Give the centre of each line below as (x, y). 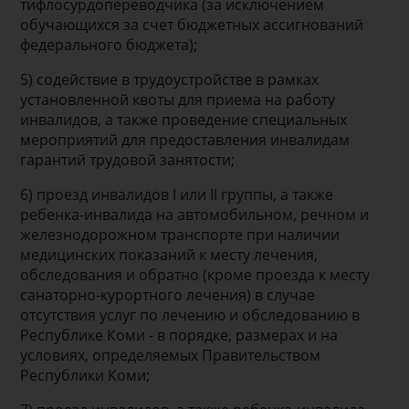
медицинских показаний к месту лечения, (169, 254)
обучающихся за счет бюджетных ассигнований (192, 24)
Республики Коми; (85, 375)
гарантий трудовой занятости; (128, 159)
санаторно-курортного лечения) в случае (168, 294)
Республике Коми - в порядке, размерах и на (179, 335)
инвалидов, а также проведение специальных (184, 119)
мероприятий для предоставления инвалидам (185, 139)
